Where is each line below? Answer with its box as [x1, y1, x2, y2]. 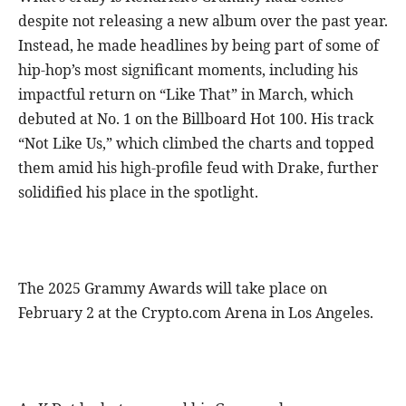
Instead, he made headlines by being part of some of [18, 35, 379, 56]
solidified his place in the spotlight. [18, 182, 258, 203]
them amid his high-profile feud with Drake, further [18, 158, 379, 179]
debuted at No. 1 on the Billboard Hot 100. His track [18, 109, 373, 130]
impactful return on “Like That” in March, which [18, 84, 353, 105]
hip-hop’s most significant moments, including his [18, 60, 358, 81]
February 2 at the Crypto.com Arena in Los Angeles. [18, 303, 373, 324]
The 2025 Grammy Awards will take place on [18, 278, 327, 299]
